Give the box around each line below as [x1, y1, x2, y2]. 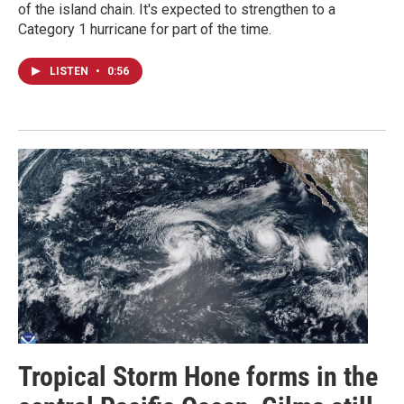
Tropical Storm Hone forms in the [18, 361, 378, 393]
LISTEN [50, 64, 91, 78]
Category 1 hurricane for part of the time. [18, 20, 271, 38]
